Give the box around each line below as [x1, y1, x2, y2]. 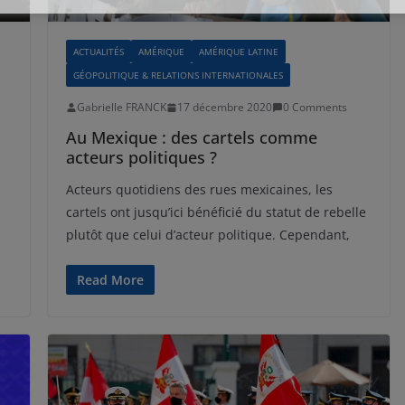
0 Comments [282, 99, 347, 116]
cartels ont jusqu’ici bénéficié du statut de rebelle [65, 203, 366, 221]
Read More [76, 271, 144, 289]
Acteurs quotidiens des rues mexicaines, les [65, 181, 333, 199]
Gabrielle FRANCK [76, 99, 166, 116]
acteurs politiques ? [65, 146, 217, 169]
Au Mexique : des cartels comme [65, 127, 317, 149]
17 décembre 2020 [176, 99, 272, 116]
